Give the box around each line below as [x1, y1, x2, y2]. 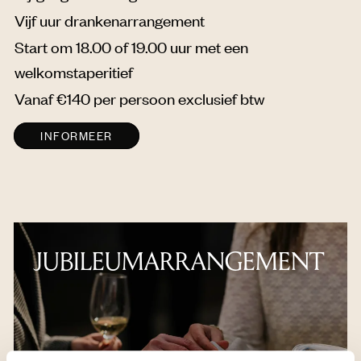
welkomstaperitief [15, 61, 133, 82]
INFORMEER [40, 128, 113, 143]
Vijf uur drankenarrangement [15, 10, 205, 31]
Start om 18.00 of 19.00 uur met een [15, 36, 248, 57]
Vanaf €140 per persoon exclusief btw [15, 88, 264, 109]
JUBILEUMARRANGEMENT [33, 247, 324, 277]
